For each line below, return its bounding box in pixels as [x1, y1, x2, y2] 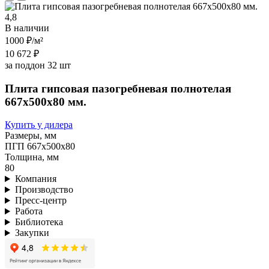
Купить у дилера [5, 119, 73, 130]
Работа [14, 206, 43, 217]
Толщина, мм [5, 152, 59, 163]
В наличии [5, 22, 49, 33]
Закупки [14, 228, 49, 238]
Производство [14, 184, 73, 195]
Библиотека [14, 217, 63, 228]
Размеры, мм [5, 130, 56, 141]
